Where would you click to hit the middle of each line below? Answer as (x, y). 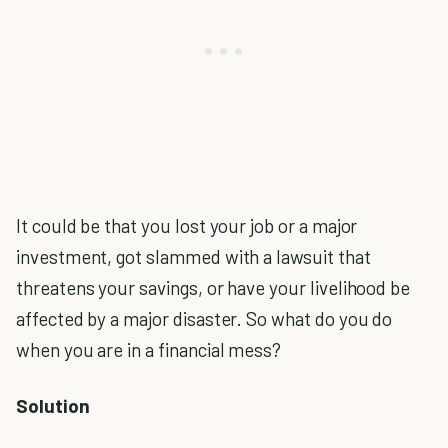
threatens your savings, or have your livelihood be (213, 287)
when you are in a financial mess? (149, 349)
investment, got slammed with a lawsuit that (193, 256)
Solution (53, 406)
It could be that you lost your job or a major (187, 225)
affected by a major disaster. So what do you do (204, 318)
